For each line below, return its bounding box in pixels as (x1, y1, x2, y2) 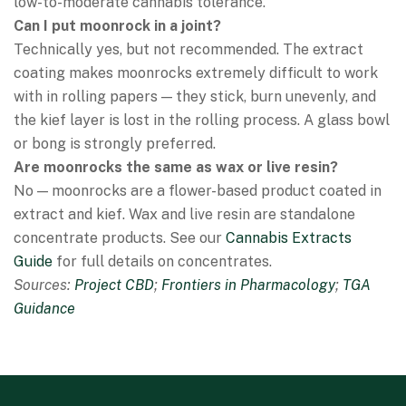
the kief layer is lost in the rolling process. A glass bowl (14, 111, 390, 129)
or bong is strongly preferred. (14, 135, 216, 152)
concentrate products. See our (14, 229, 226, 246)
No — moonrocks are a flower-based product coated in (14, 182, 382, 199)
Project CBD (74, 276, 154, 294)
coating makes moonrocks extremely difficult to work (14, 64, 378, 82)
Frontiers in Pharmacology (161, 276, 335, 294)
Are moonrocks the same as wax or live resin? (14, 159, 338, 176)
